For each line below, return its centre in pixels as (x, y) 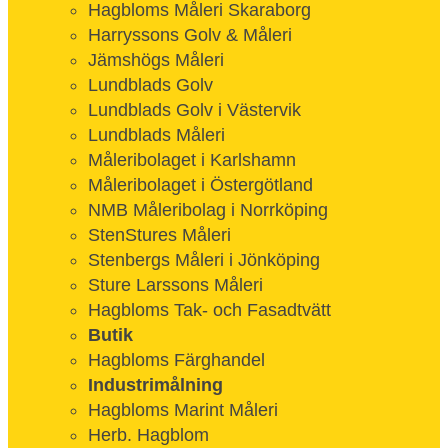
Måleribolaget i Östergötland (200, 185)
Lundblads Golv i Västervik (194, 110)
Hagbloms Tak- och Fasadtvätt (209, 310)
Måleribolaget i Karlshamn (192, 160)
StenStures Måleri (159, 235)
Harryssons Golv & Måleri (190, 35)
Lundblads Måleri (156, 135)
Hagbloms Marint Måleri (183, 410)
